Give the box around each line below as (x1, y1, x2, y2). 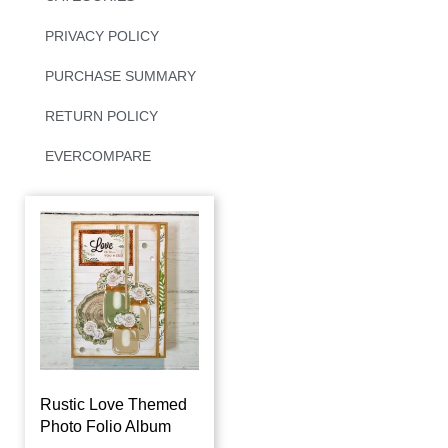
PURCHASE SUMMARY (45, 67, 196, 84)
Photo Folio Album (40, 417, 171, 435)
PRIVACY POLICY (45, 27, 159, 44)
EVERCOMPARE (45, 147, 151, 164)
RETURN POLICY (45, 107, 158, 124)
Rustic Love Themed (40, 395, 187, 413)
